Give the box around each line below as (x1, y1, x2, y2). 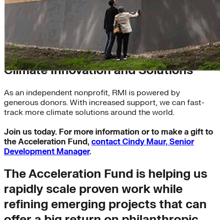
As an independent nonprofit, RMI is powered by (4, 87, 180, 98)
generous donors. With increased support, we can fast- (4, 97, 204, 108)
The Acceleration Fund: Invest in (4, 47, 188, 63)
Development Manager (4, 146, 89, 157)
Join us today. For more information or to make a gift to (4, 127, 213, 137)
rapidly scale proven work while (4, 181, 183, 197)
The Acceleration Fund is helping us (4, 166, 207, 182)
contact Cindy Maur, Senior (91, 137, 194, 147)
